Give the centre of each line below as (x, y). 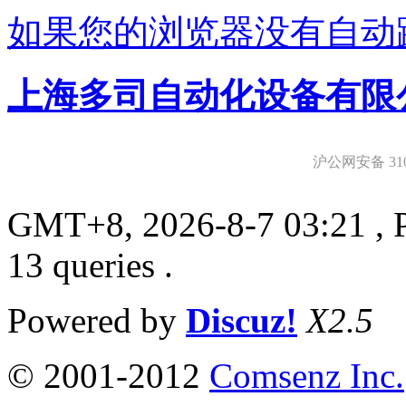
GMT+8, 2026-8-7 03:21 (187, 224)
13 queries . (90, 265)
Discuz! (242, 320)
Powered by (97, 320)
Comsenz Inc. (307, 375)
